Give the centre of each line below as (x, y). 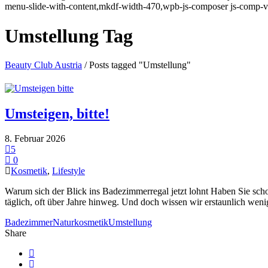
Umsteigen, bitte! (57, 113)
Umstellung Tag (69, 36)
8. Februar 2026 (35, 139)
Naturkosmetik (80, 223)
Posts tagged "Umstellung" (140, 65)
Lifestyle (68, 171)
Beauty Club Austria (43, 65)
